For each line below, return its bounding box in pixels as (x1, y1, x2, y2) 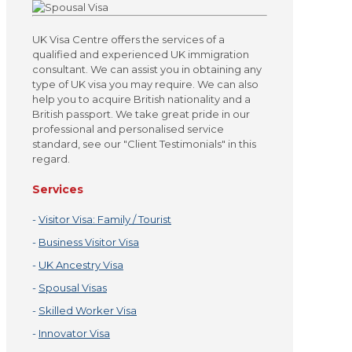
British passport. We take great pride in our (32, 108, 250, 121)
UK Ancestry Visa (38, 258, 123, 271)
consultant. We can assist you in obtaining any (32, 63, 262, 76)
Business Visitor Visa (38, 235, 139, 248)
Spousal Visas (38, 280, 107, 294)
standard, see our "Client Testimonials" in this (32, 137, 256, 151)
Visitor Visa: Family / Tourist (38, 212, 171, 225)
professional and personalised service (32, 123, 224, 136)
